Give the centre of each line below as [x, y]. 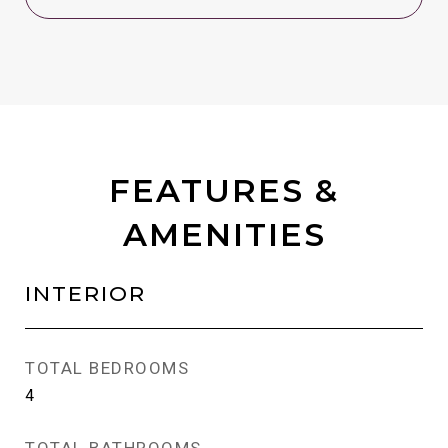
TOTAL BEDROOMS [107, 368]
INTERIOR [85, 293]
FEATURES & [224, 190]
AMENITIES [224, 234]
